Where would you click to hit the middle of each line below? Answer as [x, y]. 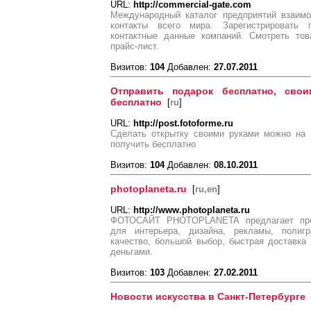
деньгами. [132, 252]
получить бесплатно [153, 144]
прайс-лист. [135, 46]
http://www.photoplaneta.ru [192, 210]
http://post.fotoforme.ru [183, 123]
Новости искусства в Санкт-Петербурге [208, 296]
